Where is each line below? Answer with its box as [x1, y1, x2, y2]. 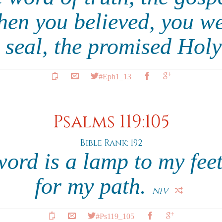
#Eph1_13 [99, 72, 131, 80]
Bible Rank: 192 [80, 137, 142, 149]
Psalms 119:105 [53, 111, 169, 134]
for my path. [34, 173, 152, 199]
